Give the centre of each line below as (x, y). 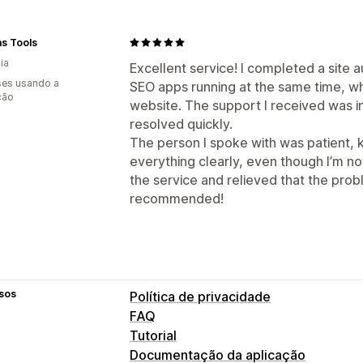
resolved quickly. (181, 124)
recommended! (177, 198)
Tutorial (153, 335)
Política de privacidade (200, 296)
